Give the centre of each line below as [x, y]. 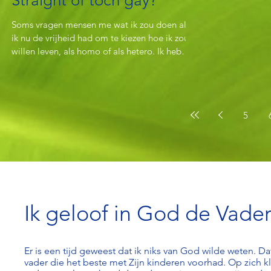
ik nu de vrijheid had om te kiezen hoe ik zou [100, 38]
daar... [24, 64]
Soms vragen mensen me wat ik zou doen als [101, 24]
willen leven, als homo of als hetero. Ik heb [96, 51]
